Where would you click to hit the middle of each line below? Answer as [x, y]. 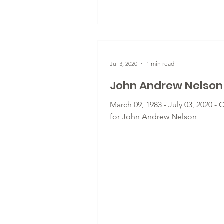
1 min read [160, 63]
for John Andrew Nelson [153, 117]
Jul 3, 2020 [124, 63]
